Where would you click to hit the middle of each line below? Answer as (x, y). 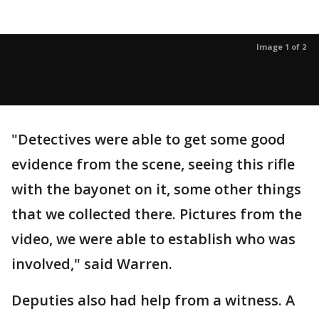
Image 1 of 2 (281, 47)
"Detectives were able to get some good (148, 139)
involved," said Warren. (94, 264)
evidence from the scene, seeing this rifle (153, 164)
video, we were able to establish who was (153, 239)
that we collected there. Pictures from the (157, 214)
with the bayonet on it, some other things (156, 189)
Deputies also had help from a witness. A (153, 300)
